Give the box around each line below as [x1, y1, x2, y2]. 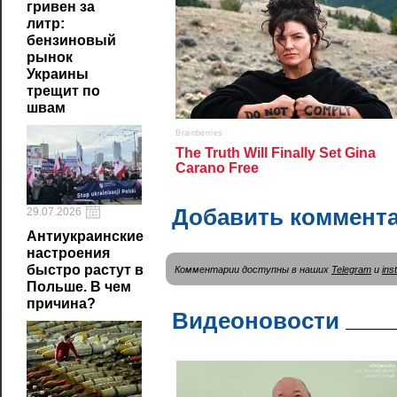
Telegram [331, 263, 371, 275]
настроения [27, 245, 110, 261]
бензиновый [27, 33, 116, 48]
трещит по [27, 83, 100, 98]
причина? [27, 296, 96, 311]
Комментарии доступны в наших [175, 263, 331, 275]
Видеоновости [172, 307, 339, 334]
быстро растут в [27, 262, 144, 277]
